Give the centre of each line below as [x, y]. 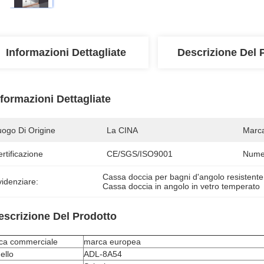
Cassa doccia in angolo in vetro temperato [181, 186]
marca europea [112, 242]
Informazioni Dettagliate [66, 52]
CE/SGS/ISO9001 [140, 154]
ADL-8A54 [103, 254]
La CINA [122, 130]
